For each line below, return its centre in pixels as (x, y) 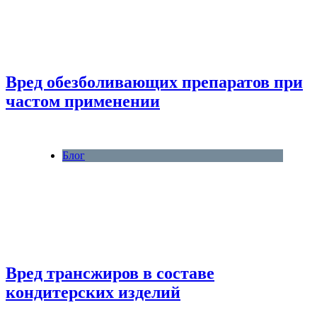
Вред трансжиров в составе (110, 273)
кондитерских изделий (93, 292)
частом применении (83, 101)
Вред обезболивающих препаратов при (154, 82)
